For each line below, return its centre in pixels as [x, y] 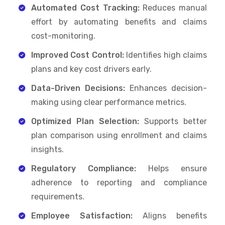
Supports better [173, 121]
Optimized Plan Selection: [85, 121]
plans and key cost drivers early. [91, 69]
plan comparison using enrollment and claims [119, 135]
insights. [47, 149]
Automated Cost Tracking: [85, 8]
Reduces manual [173, 8]
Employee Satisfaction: [82, 215]
